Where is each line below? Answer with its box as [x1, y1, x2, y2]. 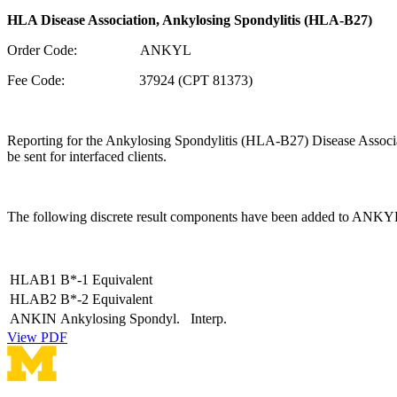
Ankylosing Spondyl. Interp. [60, 310, 227, 326]
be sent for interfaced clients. [7, 148, 170, 164]
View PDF [7, 329, 67, 345]
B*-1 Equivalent [60, 271, 152, 287]
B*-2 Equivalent [60, 291, 152, 307]
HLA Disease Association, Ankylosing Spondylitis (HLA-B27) [7, 12, 372, 27]
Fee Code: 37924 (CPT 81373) [7, 72, 253, 88]
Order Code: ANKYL [7, 42, 191, 58]
